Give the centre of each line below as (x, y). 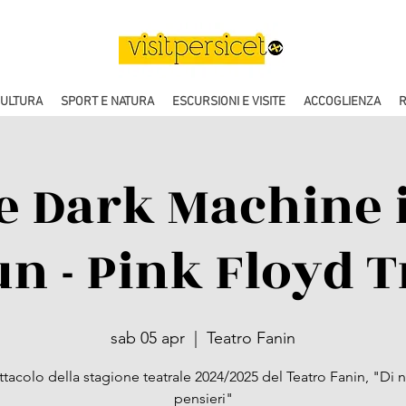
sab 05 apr (148, 338)
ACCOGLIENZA (342, 102)
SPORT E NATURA (107, 102)
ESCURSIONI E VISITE (228, 102)
